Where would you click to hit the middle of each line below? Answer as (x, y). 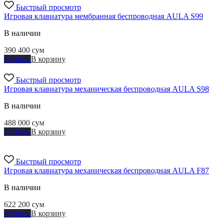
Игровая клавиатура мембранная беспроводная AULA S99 (104, 16)
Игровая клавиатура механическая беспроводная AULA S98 (107, 89)
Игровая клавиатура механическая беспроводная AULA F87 (107, 170)
